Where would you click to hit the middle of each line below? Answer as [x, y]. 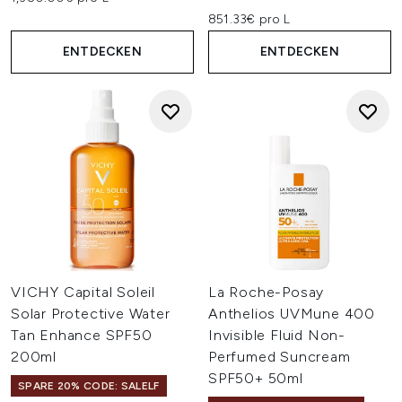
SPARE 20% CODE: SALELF [89, 386]
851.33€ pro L [249, 19]
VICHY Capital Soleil [83, 292]
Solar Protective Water [91, 314]
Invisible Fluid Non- [277, 335]
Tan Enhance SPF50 [82, 335]
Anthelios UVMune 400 [292, 314]
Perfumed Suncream [280, 357]
